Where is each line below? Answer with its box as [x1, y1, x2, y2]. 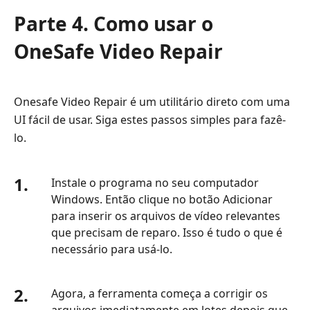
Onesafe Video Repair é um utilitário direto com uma [14, 93, 290, 109]
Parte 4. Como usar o [14, 10, 213, 37]
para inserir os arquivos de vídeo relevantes [51, 208, 280, 224]
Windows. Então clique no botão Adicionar [51, 191, 273, 207]
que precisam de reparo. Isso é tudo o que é [51, 224, 282, 240]
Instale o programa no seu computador [51, 174, 259, 190]
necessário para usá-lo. [51, 241, 172, 257]
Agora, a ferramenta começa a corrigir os [51, 285, 268, 301]
